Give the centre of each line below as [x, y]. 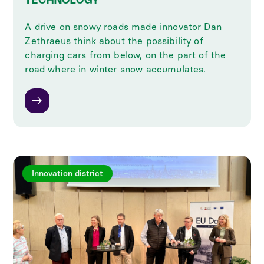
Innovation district [68, 173]
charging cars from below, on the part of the [126, 55]
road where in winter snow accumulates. [115, 69]
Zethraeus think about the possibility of [114, 41]
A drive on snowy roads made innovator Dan [123, 27]
